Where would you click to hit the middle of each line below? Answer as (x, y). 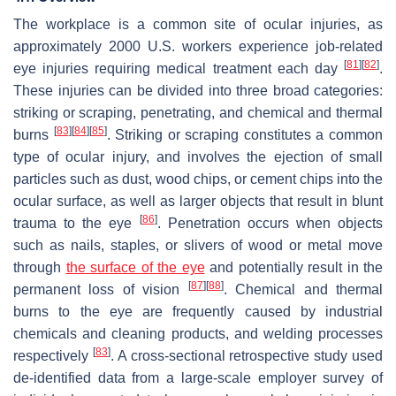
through (40, 268)
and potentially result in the (293, 268)
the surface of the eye (135, 268)
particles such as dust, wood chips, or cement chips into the (198, 179)
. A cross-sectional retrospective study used (247, 356)
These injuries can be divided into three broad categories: (198, 91)
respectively (53, 356)
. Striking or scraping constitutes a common (245, 135)
